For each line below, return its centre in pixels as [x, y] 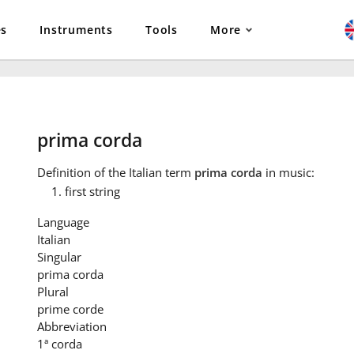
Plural [53, 292]
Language [63, 222]
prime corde [70, 309]
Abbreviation [72, 327]
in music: [288, 173]
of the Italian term [142, 173]
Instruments [77, 30]
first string [92, 192]
